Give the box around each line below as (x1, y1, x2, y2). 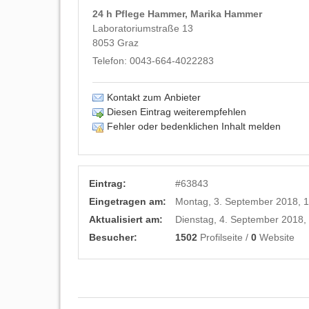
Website (257, 232, 295, 243)
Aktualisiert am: (89, 214, 163, 225)
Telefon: (92, 55, 130, 66)
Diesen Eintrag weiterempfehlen (107, 106, 246, 117)
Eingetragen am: (89, 196, 166, 207)
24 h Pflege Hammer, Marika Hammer (92, 8, 262, 19)
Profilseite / (197, 232, 251, 243)
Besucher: (89, 232, 137, 243)
